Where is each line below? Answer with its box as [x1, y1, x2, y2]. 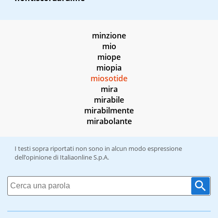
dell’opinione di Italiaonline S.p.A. [15, 153, 109, 162]
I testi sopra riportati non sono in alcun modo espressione [15, 144, 182, 153]
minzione [92, 30, 126, 41]
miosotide [91, 73, 127, 84]
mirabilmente [84, 105, 134, 116]
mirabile [94, 94, 124, 106]
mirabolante [86, 116, 132, 127]
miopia [96, 62, 122, 73]
